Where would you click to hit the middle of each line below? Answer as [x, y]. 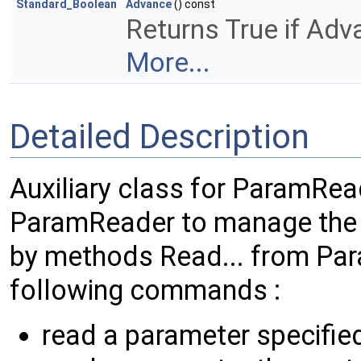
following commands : [145, 290]
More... [168, 63]
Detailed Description [160, 137]
